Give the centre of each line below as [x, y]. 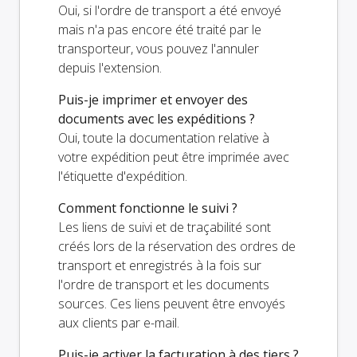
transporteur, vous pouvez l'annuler [159, 48]
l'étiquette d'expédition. [123, 176]
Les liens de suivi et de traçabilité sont [165, 227]
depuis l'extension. [110, 67]
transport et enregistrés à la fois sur [160, 265]
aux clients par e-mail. [119, 322]
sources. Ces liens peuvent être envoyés [172, 303]
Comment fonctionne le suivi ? [148, 208]
